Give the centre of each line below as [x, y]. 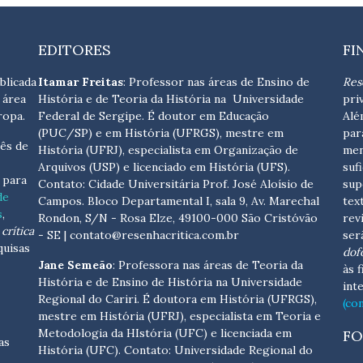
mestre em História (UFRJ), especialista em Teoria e [180, 316]
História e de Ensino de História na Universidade [171, 282]
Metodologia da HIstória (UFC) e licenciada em [165, 333]
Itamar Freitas [81, 82]
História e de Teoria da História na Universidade [171, 99]
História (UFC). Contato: [107, 350]
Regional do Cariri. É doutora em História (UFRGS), [178, 299]
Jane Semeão [76, 265]
